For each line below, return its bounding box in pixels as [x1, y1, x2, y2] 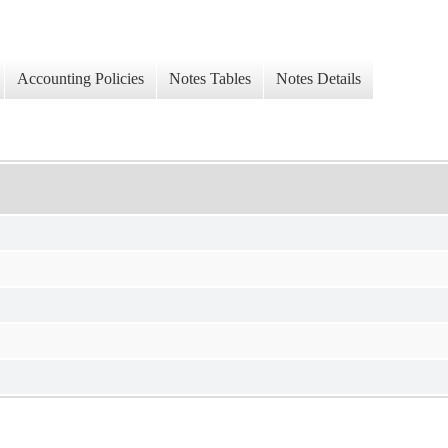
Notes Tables [169, 70, 251, 88]
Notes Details [276, 70, 361, 88]
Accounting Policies [17, 70, 144, 88]
